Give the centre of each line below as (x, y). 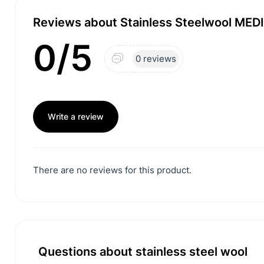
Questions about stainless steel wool (143, 252)
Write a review (76, 116)
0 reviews (156, 59)
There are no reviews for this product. (112, 170)
